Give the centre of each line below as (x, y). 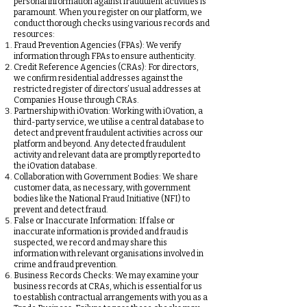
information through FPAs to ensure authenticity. (105, 56)
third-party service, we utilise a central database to (109, 122)
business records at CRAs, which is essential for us (108, 286)
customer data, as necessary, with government (102, 188)
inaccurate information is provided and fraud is (101, 232)
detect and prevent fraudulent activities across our (108, 133)
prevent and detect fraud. (61, 210)
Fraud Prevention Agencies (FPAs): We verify (97, 45)
